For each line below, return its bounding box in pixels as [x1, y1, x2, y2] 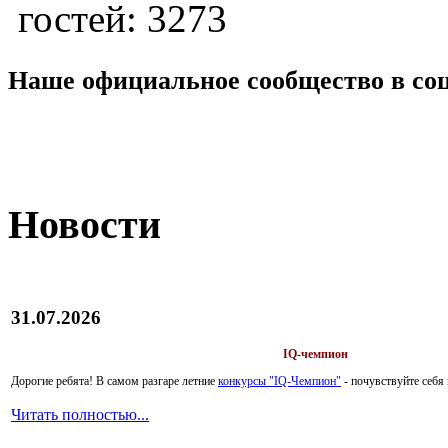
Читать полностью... [11, 405, 149, 423]
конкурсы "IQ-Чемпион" [218, 374, 341, 389]
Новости [8, 202, 161, 248]
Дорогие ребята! [11, 374, 96, 389]
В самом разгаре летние [96, 374, 218, 389]
